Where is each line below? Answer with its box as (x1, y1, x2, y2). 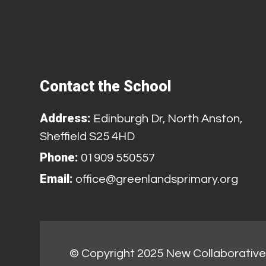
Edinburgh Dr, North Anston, (91, 112, 243, 125)
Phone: (40, 150, 79, 164)
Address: (40, 110, 91, 125)
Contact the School (40, 77, 172, 95)
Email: (40, 171, 74, 186)
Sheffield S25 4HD (40, 130, 135, 142)
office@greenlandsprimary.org (73, 173, 239, 185)
